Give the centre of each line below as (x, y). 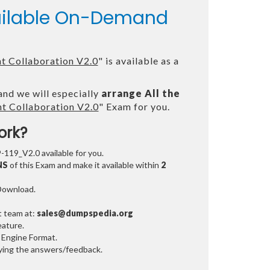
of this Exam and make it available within (83, 165)
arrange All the (140, 93)
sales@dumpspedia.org (85, 213)
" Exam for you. (134, 107)
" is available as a (138, 61)
